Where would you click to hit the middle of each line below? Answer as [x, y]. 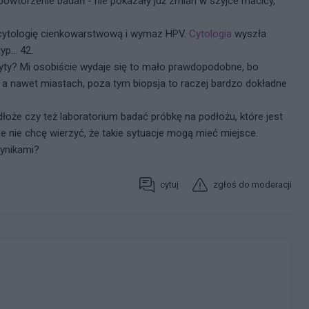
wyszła [249, 33]
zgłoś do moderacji [252, 185]
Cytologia [210, 33]
